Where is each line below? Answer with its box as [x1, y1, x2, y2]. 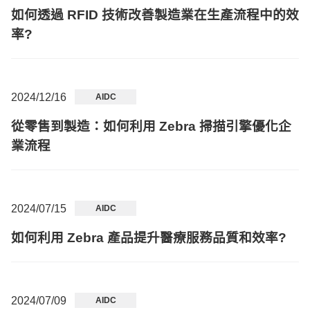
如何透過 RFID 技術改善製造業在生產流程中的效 [11, 8, 299, 22]
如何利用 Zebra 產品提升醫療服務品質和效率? [11, 230, 286, 245]
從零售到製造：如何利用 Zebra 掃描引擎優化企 [11, 119, 291, 134]
